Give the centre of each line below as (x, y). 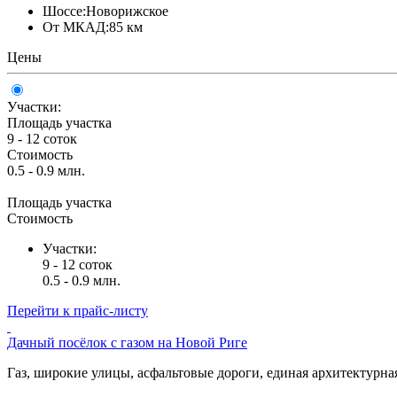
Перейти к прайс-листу (78, 310)
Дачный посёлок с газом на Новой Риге (127, 342)
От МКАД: (76, 27)
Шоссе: (64, 11)
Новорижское (127, 11)
